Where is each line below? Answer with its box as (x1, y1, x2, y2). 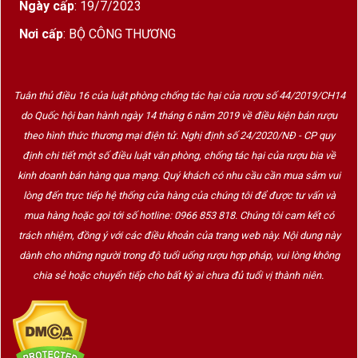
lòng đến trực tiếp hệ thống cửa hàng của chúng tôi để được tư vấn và (22, 189, 336, 201)
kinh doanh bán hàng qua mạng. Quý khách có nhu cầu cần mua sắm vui (18, 169, 340, 181)
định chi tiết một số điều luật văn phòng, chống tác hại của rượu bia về (22, 149, 336, 161)
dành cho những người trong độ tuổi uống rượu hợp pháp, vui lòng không (18, 249, 340, 261)
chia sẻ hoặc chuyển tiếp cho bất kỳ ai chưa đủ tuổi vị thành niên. (32, 268, 326, 281)
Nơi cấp (19, 26, 63, 42)
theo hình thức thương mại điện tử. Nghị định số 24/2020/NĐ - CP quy (23, 129, 335, 141)
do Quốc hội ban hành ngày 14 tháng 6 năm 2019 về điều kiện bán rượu (21, 109, 337, 121)
